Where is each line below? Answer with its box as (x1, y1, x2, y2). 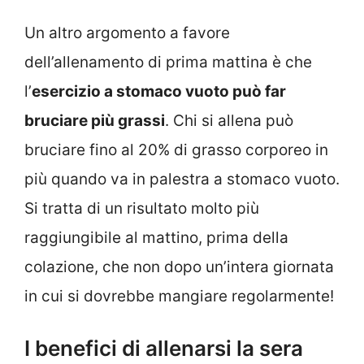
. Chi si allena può (165, 110, 293, 130)
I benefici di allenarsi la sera (24, 336, 303, 362)
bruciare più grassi (24, 110, 165, 130)
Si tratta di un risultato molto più (24, 198, 259, 218)
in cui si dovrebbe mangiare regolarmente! (24, 286, 334, 305)
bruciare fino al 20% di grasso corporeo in (24, 140, 328, 159)
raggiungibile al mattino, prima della (24, 227, 288, 247)
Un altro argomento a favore (24, 23, 230, 42)
